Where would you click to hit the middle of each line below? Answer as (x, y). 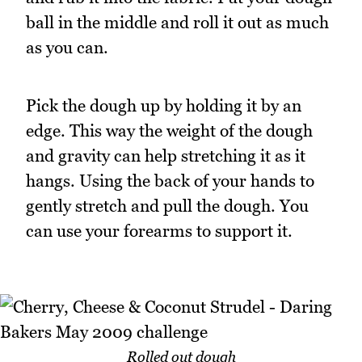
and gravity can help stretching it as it (166, 156)
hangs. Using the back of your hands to (170, 181)
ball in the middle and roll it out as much (177, 22)
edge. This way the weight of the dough (169, 131)
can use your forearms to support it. (159, 231)
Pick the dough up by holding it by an (164, 106)
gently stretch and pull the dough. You (167, 206)
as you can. (67, 47)
